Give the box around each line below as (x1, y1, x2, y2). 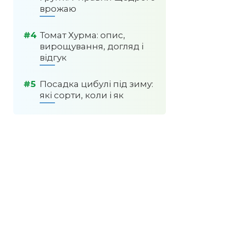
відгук (40, 52, 67, 63)
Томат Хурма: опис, (40, 30, 125, 40)
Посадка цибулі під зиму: (40, 79, 153, 89)
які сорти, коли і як (40, 90, 124, 100)
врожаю (40, 4, 76, 14)
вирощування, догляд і (40, 41, 144, 51)
